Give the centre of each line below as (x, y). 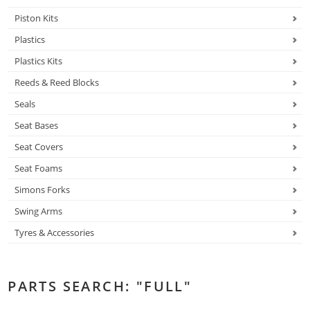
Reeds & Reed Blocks (57, 83)
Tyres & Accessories (55, 233)
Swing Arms (39, 211)
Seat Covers (39, 147)
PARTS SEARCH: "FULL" (100, 286)
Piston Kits (37, 18)
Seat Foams (39, 168)
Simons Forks (43, 190)
